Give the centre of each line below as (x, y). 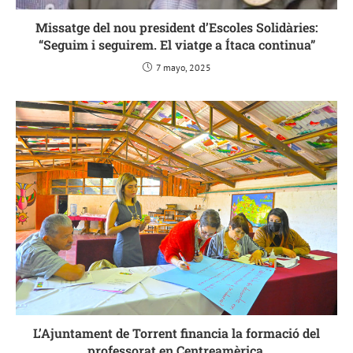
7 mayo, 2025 (183, 67)
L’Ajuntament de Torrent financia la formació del (176, 333)
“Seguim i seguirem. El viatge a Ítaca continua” (176, 44)
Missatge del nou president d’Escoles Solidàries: (176, 27)
